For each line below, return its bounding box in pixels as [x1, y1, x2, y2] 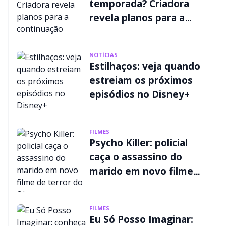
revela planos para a [89, 11, 185, 24]
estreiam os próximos [89, 74, 193, 87]
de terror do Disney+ [89, 179, 188, 192]
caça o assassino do [89, 150, 182, 163]
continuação [89, 25, 148, 38]
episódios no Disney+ [89, 88, 190, 101]
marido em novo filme [89, 164, 193, 178]
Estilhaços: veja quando [89, 60, 200, 73]
